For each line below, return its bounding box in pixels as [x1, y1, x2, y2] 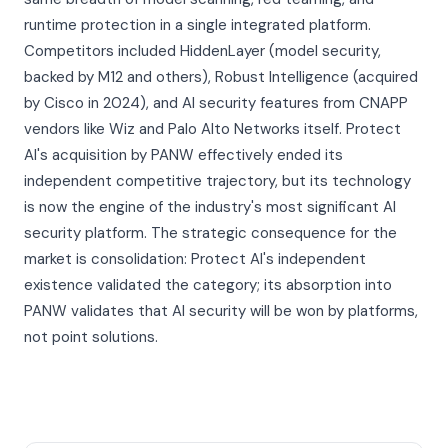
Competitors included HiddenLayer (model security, [24, 41, 381, 61]
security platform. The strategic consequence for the [24, 223, 397, 243]
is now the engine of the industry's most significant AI [24, 197, 396, 217]
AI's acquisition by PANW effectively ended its [24, 145, 343, 165]
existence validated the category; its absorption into [24, 275, 392, 295]
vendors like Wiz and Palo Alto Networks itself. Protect [24, 119, 401, 139]
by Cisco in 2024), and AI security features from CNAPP [24, 93, 408, 113]
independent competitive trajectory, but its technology [24, 171, 411, 191]
